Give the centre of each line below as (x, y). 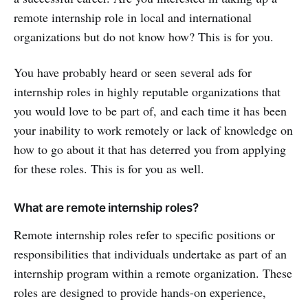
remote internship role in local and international (133, 17)
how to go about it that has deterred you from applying (150, 149)
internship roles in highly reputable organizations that (147, 91)
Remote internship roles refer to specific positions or (144, 234)
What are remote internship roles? (106, 207)
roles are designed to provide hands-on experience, (140, 292)
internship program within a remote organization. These (153, 273)
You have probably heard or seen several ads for (133, 72)
